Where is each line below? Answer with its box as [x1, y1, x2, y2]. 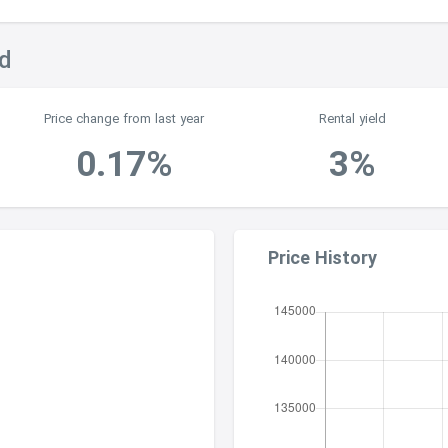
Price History [268, 247, 377, 269]
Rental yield [319, 111, 386, 127]
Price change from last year [44, 111, 204, 127]
